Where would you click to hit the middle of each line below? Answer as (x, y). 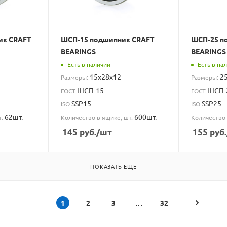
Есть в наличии (89, 64)
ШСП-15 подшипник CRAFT (108, 39)
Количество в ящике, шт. (98, 117)
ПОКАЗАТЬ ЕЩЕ (113, 166)
